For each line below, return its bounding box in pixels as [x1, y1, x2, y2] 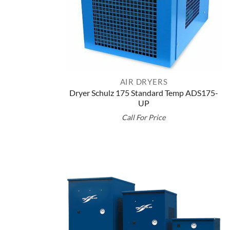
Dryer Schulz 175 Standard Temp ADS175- [69, 88, 218, 98]
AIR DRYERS [120, 76, 168, 86]
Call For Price [122, 113, 166, 122]
